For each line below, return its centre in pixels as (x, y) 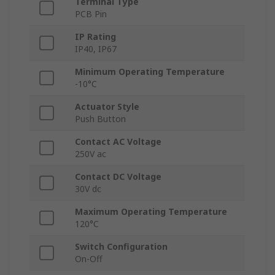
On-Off (89, 259)
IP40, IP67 (96, 49)
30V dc (88, 189)
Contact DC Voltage (118, 177)
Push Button (100, 119)
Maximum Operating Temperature (151, 212)
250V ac (91, 154)
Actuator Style (107, 107)
